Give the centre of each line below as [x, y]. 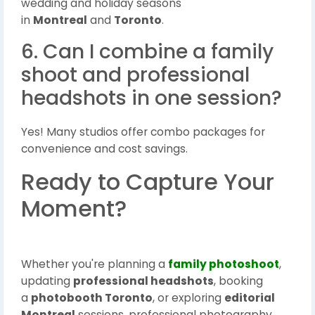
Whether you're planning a [95, 264]
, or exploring [188, 298]
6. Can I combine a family [147, 52]
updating [47, 281]
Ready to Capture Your [148, 182]
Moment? [74, 209]
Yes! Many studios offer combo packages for [143, 132]
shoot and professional [135, 75]
